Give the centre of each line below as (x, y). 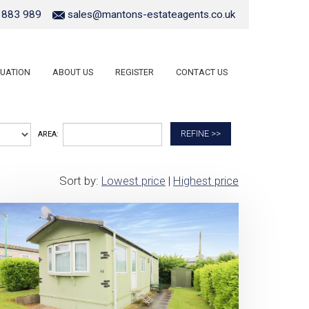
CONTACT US (202, 72)
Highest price (206, 181)
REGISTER (134, 72)
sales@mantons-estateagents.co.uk (151, 14)
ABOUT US (73, 72)
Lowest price (133, 181)
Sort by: (80, 181)
